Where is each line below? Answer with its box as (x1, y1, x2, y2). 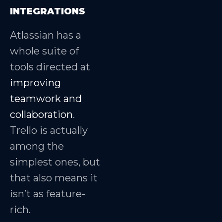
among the (10, 140, 64, 152)
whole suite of (10, 45, 79, 57)
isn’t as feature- (10, 188, 85, 200)
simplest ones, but (10, 156, 100, 168)
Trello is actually (10, 124, 88, 136)
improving (10, 77, 61, 89)
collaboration (10, 109, 73, 120)
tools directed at (10, 61, 90, 73)
